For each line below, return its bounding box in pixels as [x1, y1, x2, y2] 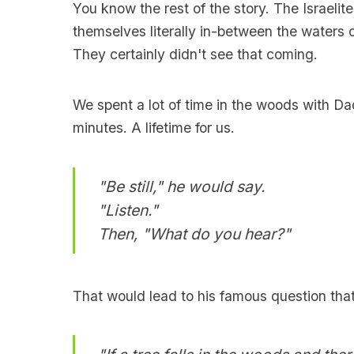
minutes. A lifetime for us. [72, 119, 235, 137]
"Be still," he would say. [97, 177, 265, 197]
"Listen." [97, 201, 158, 220]
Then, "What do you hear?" [97, 224, 291, 244]
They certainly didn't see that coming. [72, 46, 318, 63]
